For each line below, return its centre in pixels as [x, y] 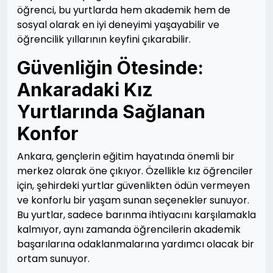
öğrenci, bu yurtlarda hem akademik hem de [124, 10]
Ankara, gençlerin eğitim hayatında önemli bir [126, 156]
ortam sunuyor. [53, 259]
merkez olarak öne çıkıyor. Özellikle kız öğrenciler [135, 171]
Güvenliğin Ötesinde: [110, 68]
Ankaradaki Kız [85, 90]
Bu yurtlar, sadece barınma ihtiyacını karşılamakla [136, 215]
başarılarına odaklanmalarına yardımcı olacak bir [136, 244]
